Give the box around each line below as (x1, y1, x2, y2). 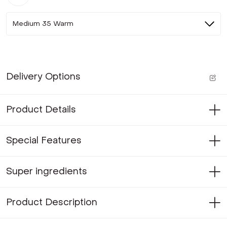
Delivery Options (6, 71, 81, 83)
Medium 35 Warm (13, 19, 73, 28)
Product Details (6, 104, 76, 116)
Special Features (6, 135, 82, 146)
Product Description (6, 197, 97, 208)
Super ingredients (6, 166, 87, 177)
